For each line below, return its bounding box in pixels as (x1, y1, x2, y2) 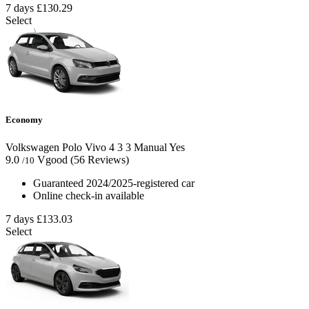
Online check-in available (33, 189, 144, 201)
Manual (131, 141, 167, 153)
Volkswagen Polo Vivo (6, 141, 106, 153)
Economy (6, 114, 43, 126)
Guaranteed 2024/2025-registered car (33, 177, 195, 189)
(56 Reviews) (70, 153, 129, 166)
